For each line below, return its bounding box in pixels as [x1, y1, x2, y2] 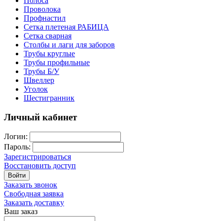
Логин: [4, 132, 28, 141]
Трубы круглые [24, 49, 75, 58]
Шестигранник [24, 94, 74, 102]
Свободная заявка [4, 189, 64, 198]
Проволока [24, 5, 61, 13]
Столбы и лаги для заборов [24, 40, 115, 49]
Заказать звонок [4, 181, 57, 189]
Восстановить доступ [4, 161, 76, 170]
